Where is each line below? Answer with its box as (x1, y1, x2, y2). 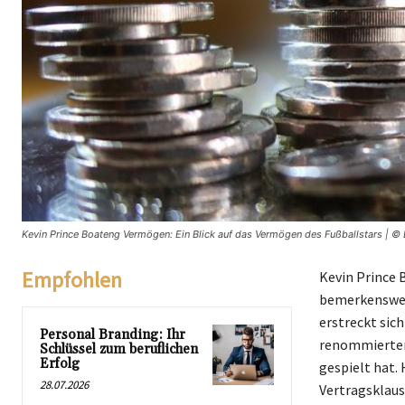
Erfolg (40, 354, 80, 372)
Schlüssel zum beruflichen (40, 340, 198, 358)
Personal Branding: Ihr (40, 325, 185, 344)
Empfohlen (22, 265, 122, 294)
